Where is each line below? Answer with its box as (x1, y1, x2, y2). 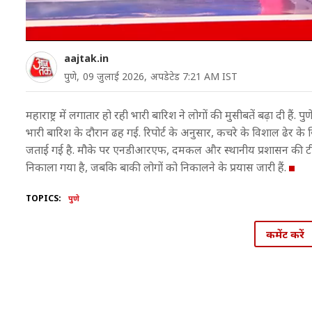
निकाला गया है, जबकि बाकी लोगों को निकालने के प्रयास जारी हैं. (26, 159, 289, 175)
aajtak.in (64, 52, 109, 65)
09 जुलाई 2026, (83, 70, 147, 83)
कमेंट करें (265, 227, 304, 241)
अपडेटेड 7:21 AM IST (150, 70, 237, 83)
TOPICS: (26, 192, 61, 204)
